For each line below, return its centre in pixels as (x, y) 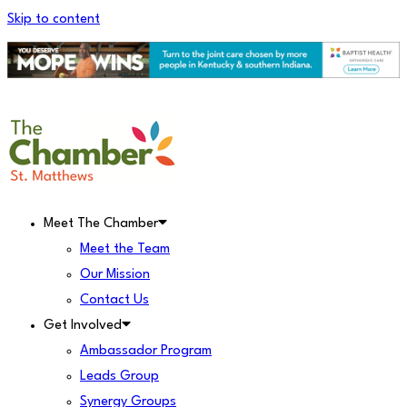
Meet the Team (125, 249)
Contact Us (114, 300)
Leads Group (119, 377)
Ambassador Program (146, 351)
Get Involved (83, 326)
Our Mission (115, 275)
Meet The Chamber (101, 224)
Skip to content (54, 20)
